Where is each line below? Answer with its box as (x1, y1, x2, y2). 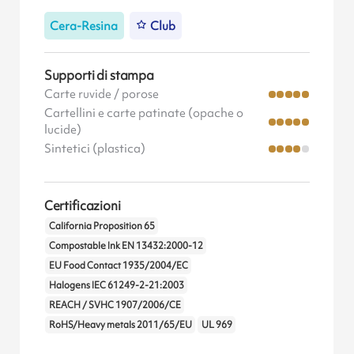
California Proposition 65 (48, 220, 155, 233)
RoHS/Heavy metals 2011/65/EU (48, 318, 192, 332)
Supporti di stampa (43, 66, 154, 85)
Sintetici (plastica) (43, 141, 145, 157)
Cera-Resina (50, 17, 119, 34)
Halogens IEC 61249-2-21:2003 (48, 279, 184, 292)
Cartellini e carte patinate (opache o (43, 105, 243, 122)
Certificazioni (43, 196, 121, 214)
